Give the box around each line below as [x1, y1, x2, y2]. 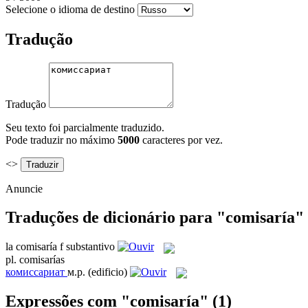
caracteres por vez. [140, 133, 223, 146]
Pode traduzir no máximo [5, 133, 118, 146]
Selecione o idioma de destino [5, 3, 135, 15]
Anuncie [5, 182, 43, 195]
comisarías [19, 253, 65, 265]
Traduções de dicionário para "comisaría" [5, 208, 304, 227]
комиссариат [5, 265, 65, 278]
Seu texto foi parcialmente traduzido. [5, 121, 164, 133]
